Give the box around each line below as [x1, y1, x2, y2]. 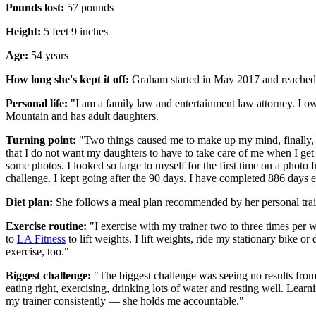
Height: [6, 25, 41, 38]
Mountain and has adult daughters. [6, 110, 159, 123]
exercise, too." [6, 245, 69, 258]
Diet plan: [6, 196, 53, 209]
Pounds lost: [6, 1, 64, 14]
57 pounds [64, 1, 114, 14]
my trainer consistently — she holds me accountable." [6, 295, 244, 308]
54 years [28, 49, 68, 62]
